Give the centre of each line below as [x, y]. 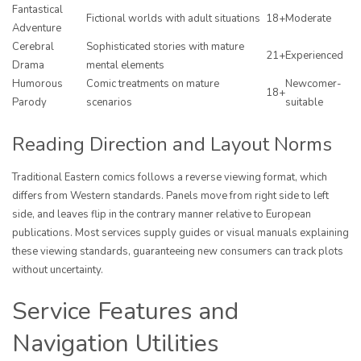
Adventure [37, 29]
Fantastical [37, 10]
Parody [29, 103]
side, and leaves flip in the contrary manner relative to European [162, 215]
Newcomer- [313, 84]
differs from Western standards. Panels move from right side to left [170, 196]
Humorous [37, 84]
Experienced [314, 56]
